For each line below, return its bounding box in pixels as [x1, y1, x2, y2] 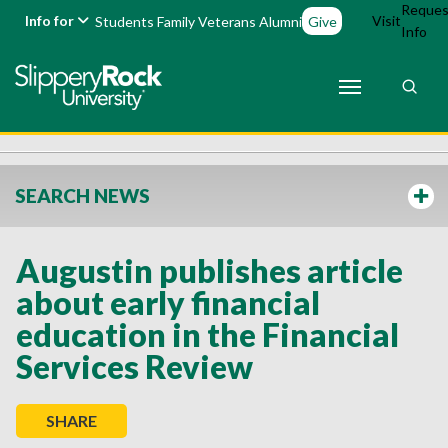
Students [95, 12, 155, 30]
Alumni [259, 12, 303, 30]
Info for [25, 12, 78, 29]
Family [157, 12, 196, 30]
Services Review [16, 347, 253, 386]
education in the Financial [16, 315, 399, 354]
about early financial [16, 283, 320, 322]
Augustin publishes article [16, 251, 403, 290]
